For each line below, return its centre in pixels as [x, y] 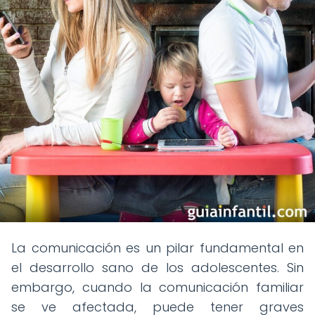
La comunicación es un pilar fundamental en [157, 248]
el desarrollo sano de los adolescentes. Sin [157, 268]
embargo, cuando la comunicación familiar [157, 287]
